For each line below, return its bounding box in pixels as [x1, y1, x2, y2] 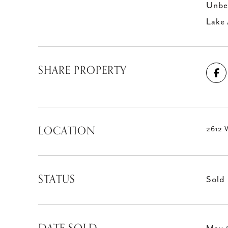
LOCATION [38, 122, 96, 139]
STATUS [38, 170, 75, 188]
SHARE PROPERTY [38, 62, 127, 79]
